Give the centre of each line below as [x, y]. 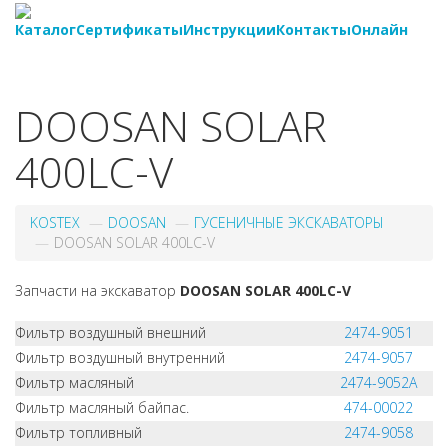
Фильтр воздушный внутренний [120, 357]
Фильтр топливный [78, 432]
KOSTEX [55, 222]
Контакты [313, 29]
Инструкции [229, 29]
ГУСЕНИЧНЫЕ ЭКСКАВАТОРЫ [289, 222]
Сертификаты [129, 29]
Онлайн [379, 29]
